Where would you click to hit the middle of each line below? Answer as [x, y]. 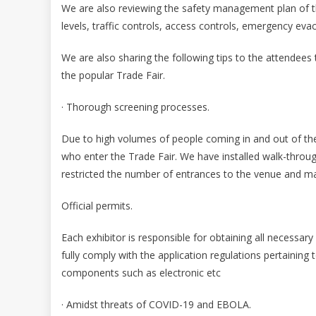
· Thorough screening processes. [135, 107]
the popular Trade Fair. [113, 75]
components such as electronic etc [141, 272]
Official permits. [97, 205]
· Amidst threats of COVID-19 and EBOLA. [156, 304]
